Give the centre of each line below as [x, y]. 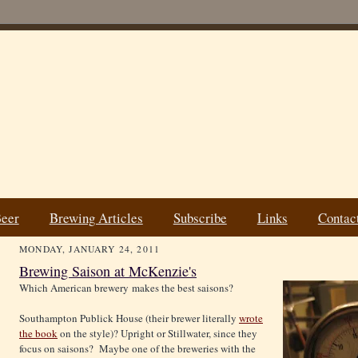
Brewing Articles [96, 217]
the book [38, 334]
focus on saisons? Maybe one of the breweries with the [137, 349]
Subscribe [200, 217]
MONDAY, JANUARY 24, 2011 [90, 249]
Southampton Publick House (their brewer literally [129, 318]
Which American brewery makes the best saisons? [126, 288]
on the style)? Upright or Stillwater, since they [157, 334]
